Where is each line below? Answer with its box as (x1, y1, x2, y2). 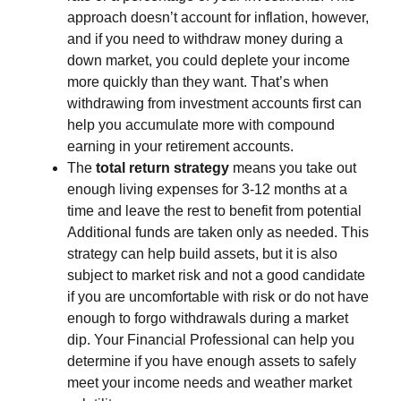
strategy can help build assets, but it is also (67, 246, 337, 261)
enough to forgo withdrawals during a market (67, 311, 348, 326)
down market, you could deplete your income (67, 53, 350, 68)
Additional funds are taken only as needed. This (67, 225, 369, 240)
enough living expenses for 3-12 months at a (67, 182, 347, 197)
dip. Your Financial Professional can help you (67, 332, 354, 347)
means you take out (233, 160, 356, 175)
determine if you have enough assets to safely (67, 354, 356, 369)
